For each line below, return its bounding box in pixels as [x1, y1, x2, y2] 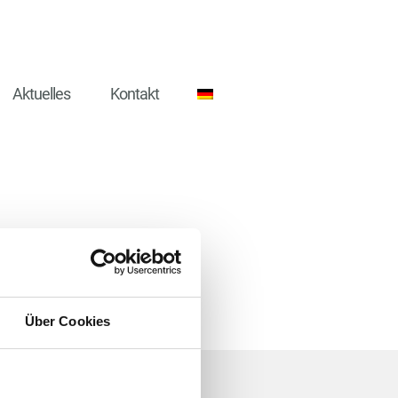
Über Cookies [24, 313, 111, 329]
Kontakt [109, 84, 159, 103]
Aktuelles [12, 84, 70, 103]
